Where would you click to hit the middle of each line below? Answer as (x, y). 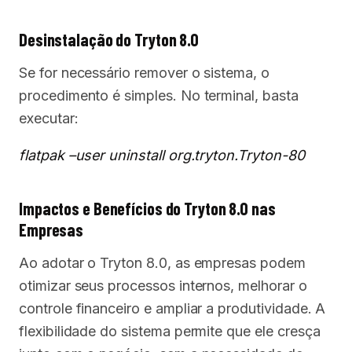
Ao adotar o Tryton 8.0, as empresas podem (162, 263)
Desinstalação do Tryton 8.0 (109, 40)
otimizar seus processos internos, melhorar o (163, 286)
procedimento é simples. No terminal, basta (159, 96)
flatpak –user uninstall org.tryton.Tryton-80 (162, 156)
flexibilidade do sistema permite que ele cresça (170, 332)
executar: (49, 119)
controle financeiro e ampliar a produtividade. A (172, 309)
